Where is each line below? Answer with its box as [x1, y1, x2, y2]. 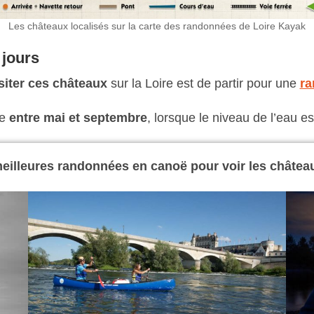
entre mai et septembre [8, 111, 147, 125]
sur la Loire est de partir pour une [107, 76, 300, 91]
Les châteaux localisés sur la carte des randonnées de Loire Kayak [8, 20, 306, 32]
